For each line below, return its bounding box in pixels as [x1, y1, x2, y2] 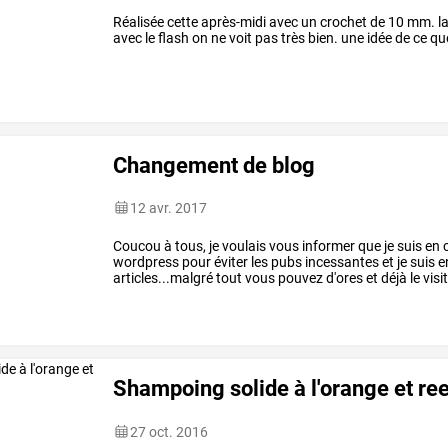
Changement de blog [113, 151, 316, 178]
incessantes [302, 253, 380, 270]
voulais [219, 237, 267, 254]
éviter [211, 253, 249, 270]
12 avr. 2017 [130, 199, 208, 216]
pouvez [275, 269, 324, 286]
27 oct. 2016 [130, 423, 209, 440]
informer [299, 237, 356, 254]
